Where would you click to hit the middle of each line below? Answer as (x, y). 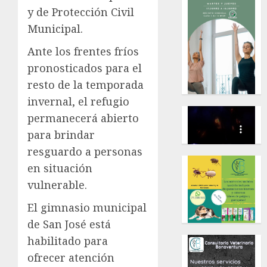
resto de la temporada (86, 84)
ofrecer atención (71, 257)
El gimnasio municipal (87, 207)
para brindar (61, 134)
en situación (60, 168)
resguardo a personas (85, 151)
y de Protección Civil (81, 12)
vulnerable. (57, 184)
